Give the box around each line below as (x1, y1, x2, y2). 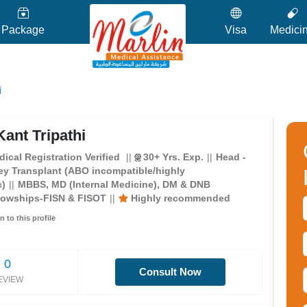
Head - (216, 151, 246, 162)
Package (1, 24, 45, 36)
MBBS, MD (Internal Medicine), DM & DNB (18, 179, 210, 191)
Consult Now (139, 266, 201, 278)
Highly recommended (131, 193, 230, 204)
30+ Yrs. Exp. (143, 151, 204, 162)
